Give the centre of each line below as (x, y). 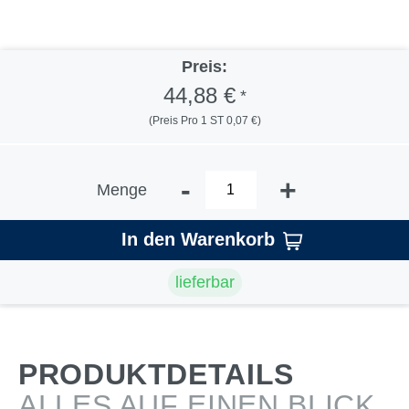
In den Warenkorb (198, 239)
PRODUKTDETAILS (156, 374)
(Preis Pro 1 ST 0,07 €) (204, 121)
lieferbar (204, 282)
